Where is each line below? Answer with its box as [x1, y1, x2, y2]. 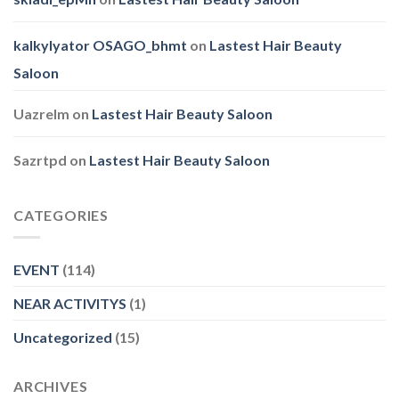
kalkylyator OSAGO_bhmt [13, 37, 187, 54]
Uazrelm [13, 105, 69, 123]
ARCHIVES [13, 377, 88, 395]
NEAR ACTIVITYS [13, 294, 126, 312]
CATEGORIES [13, 207, 109, 224]
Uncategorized [13, 328, 112, 346]
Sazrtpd [13, 151, 67, 169]
